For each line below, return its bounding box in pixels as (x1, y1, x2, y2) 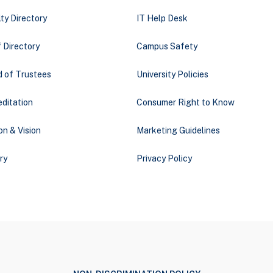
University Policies (136, 69, 208, 79)
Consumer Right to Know (136, 97, 235, 107)
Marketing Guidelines (136, 126, 220, 135)
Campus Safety (136, 41, 197, 51)
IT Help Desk (136, 13, 188, 23)
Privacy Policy (136, 154, 192, 163)
